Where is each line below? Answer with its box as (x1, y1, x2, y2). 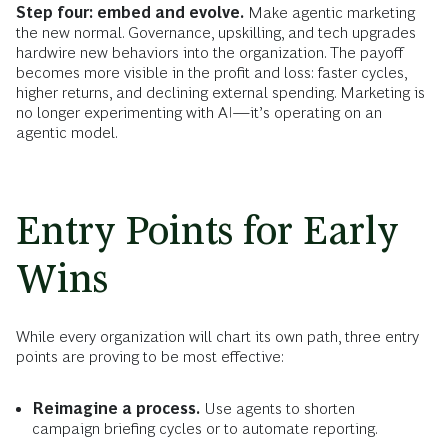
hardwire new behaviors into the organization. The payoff (16, 43, 403, 61)
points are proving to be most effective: (16, 347, 284, 365)
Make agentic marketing (244, 3, 415, 21)
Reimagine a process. (32, 399, 200, 417)
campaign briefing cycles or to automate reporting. (32, 419, 378, 437)
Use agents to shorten (200, 399, 355, 417)
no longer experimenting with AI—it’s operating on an (16, 103, 382, 121)
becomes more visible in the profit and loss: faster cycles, (16, 63, 407, 81)
